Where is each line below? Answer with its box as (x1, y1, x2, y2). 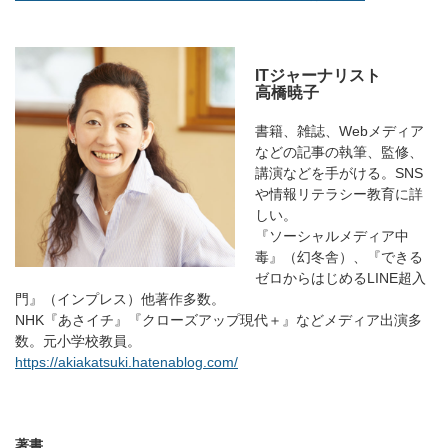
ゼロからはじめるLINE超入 (255, 269, 426, 286)
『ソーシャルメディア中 (255, 227, 409, 244)
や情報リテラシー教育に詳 (255, 185, 423, 202)
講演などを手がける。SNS (255, 164, 423, 181)
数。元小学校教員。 (15, 332, 141, 349)
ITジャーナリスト (255, 66, 381, 84)
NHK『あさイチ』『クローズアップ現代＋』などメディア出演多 (15, 311, 422, 328)
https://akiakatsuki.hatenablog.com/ (15, 353, 238, 370)
